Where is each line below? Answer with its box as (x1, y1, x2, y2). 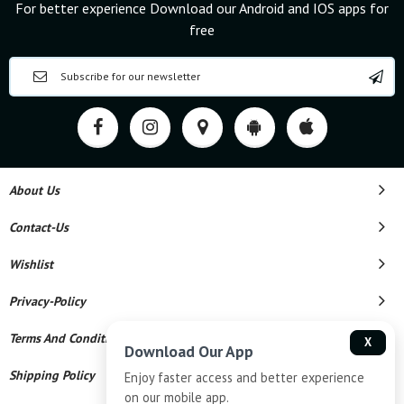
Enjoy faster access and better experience (124, 369, 364, 386)
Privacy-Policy (9, 292, 86, 309)
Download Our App (124, 341, 253, 362)
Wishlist (9, 255, 53, 272)
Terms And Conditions (9, 329, 128, 346)
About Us (9, 181, 60, 198)
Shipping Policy (9, 366, 95, 383)
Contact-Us (9, 218, 69, 235)
